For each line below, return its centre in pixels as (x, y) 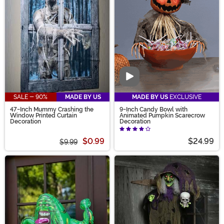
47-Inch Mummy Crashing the (52, 109)
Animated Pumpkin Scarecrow (162, 115)
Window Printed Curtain (43, 115)
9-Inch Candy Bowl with (153, 109)
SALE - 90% (31, 97)
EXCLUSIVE (185, 97)
